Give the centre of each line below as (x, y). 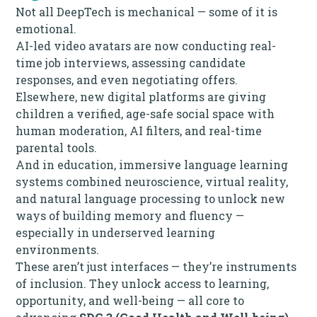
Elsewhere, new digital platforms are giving (141, 96)
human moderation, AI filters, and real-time (139, 130)
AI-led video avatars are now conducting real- (146, 45)
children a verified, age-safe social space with (145, 113)
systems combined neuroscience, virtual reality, (152, 181)
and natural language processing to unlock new (151, 198)
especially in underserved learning (116, 232)
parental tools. (57, 147)
